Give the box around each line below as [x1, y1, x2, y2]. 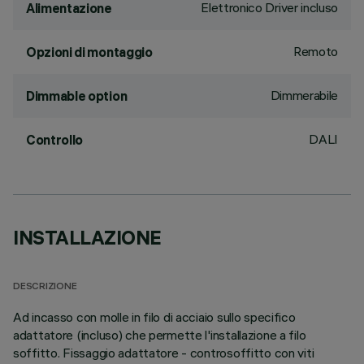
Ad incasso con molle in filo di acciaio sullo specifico [13, 309, 296, 325]
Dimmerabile [270, 87, 338, 103]
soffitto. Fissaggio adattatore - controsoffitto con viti [13, 344, 314, 361]
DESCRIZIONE [13, 282, 77, 292]
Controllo [26, 132, 84, 148]
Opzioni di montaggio [26, 44, 153, 60]
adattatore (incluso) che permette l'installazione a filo [13, 327, 306, 343]
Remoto [292, 43, 338, 59]
